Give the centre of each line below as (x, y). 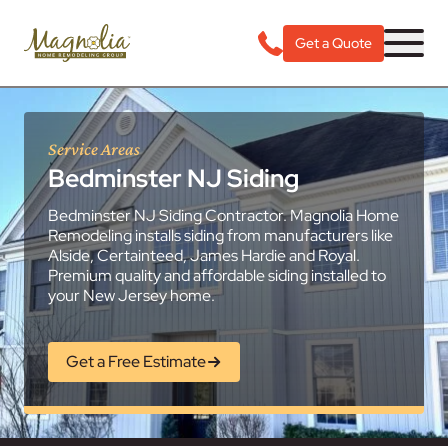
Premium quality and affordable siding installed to (217, 275)
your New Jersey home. (131, 295)
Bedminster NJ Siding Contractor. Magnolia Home (223, 215)
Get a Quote (333, 42)
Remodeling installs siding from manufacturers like (220, 235)
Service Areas (94, 149)
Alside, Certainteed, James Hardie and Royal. (204, 255)
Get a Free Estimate (136, 361)
